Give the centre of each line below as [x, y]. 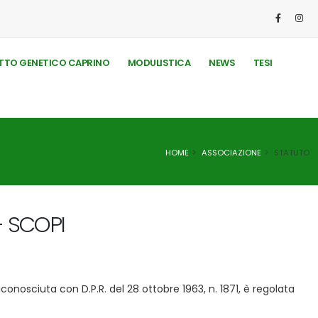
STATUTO [292, 152]
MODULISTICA [159, 63]
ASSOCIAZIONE [231, 152]
